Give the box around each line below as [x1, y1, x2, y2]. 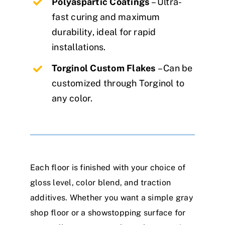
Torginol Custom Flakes [52, 63, 158, 74]
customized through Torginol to [52, 78, 185, 89]
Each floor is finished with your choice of [30, 162, 186, 172]
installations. [52, 41, 106, 52]
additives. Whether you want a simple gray [30, 192, 193, 202]
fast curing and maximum [52, 11, 160, 22]
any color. [52, 93, 93, 104]
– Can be [157, 63, 193, 74]
